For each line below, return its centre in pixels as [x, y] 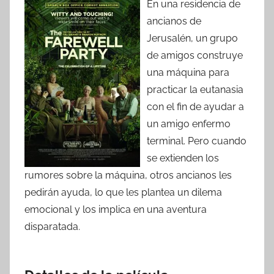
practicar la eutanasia [195, 90]
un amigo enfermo [189, 124]
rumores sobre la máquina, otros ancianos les [128, 176]
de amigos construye [195, 56]
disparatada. [52, 227]
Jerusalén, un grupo [192, 39]
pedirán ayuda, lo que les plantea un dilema [123, 193]
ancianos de [174, 21]
